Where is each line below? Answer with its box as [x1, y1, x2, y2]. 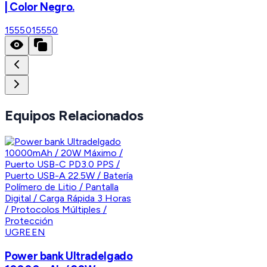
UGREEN [5, 226, 45, 238]
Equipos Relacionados [5, 107, 144, 125]
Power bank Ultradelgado [5, 249, 133, 263]
